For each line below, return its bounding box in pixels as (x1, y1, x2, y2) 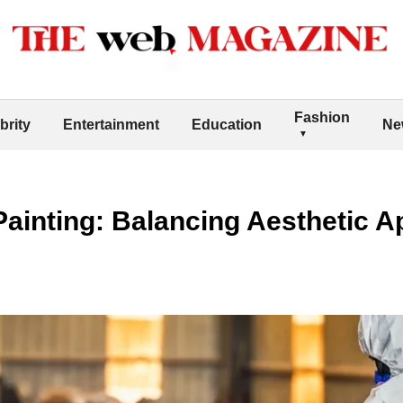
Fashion (294, 109, 350, 125)
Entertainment (63, 116, 159, 132)
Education (192, 116, 262, 132)
